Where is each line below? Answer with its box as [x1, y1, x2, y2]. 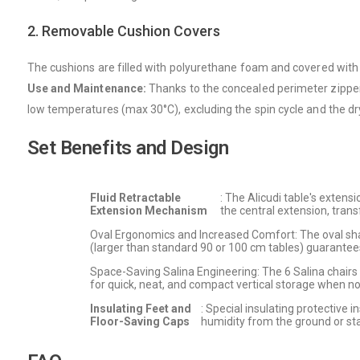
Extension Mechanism [90, 204, 208, 217]
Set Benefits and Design [27, 137, 229, 159]
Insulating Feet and [90, 302, 192, 315]
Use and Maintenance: [27, 82, 146, 95]
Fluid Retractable [90, 191, 182, 204]
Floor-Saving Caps [90, 315, 190, 328]
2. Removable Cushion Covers [27, 22, 220, 39]
